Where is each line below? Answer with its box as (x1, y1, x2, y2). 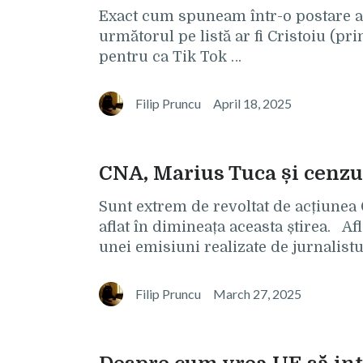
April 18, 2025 (213, 96, 292, 111)
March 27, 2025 (213, 286, 301, 301)
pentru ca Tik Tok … (99, 49, 241, 65)
